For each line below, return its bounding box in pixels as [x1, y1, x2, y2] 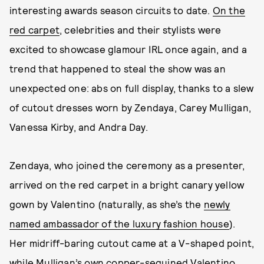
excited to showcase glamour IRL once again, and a [9, 43, 247, 55]
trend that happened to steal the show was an [9, 62, 226, 74]
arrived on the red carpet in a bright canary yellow [9, 179, 245, 190]
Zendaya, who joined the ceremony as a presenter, [9, 159, 245, 171]
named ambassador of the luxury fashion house [9, 217, 229, 229]
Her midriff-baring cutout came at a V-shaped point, [9, 237, 255, 249]
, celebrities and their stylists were [60, 24, 222, 35]
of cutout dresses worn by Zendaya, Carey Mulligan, [9, 101, 252, 113]
